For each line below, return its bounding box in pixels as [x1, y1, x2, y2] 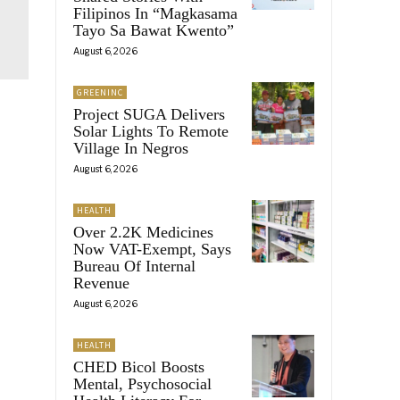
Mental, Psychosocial [73, 374, 212, 393]
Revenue [73, 273, 129, 292]
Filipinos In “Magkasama [73, 4, 237, 22]
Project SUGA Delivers [73, 104, 225, 123]
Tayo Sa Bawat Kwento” [73, 21, 234, 39]
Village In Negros [73, 138, 188, 157]
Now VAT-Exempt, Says [73, 239, 231, 258]
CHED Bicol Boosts [73, 357, 204, 376]
